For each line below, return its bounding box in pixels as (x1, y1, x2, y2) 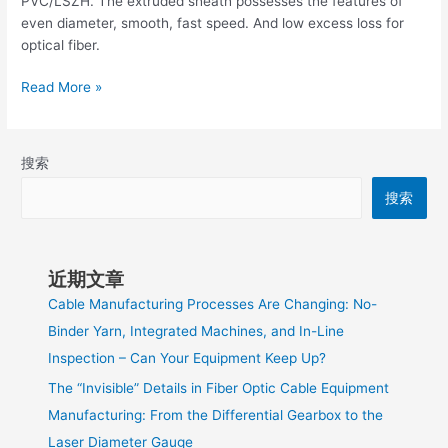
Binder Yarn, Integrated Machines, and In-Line (48, 322, 345, 339)
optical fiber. (21, 36, 101, 53)
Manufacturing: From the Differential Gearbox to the (48, 407, 384, 424)
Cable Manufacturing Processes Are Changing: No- (48, 295, 378, 312)
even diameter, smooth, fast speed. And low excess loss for (21, 14, 405, 31)
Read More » (21, 79, 103, 96)
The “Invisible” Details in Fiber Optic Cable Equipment (48, 380, 390, 397)
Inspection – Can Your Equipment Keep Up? (48, 349, 327, 366)
